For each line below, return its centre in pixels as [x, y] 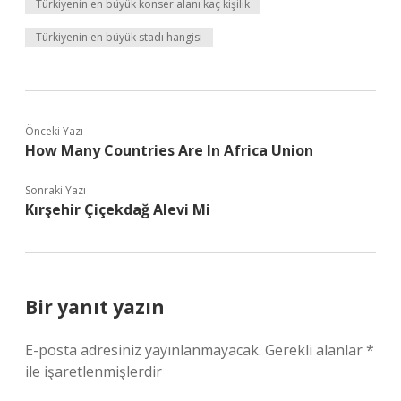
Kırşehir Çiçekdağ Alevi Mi [118, 209]
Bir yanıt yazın [95, 307]
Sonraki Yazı [55, 190]
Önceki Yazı [54, 131]
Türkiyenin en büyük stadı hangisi [119, 37]
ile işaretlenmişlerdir [94, 371]
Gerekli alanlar [316, 350]
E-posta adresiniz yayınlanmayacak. [143, 350]
